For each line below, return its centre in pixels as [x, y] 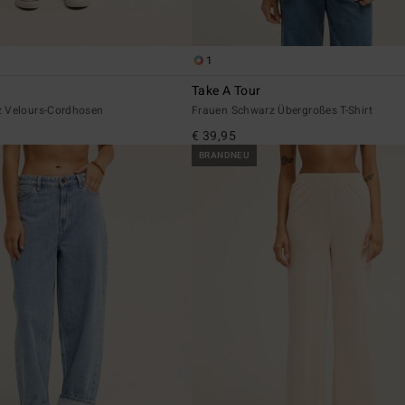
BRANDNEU [225, 156]
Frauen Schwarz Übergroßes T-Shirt [282, 111]
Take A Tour [226, 91]
